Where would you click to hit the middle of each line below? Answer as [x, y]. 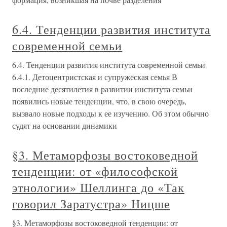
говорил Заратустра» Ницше [91, 204]
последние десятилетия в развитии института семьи [102, 89]
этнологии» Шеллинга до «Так [98, 188]
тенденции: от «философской [95, 172]
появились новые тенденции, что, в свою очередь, [99, 101]
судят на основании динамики [65, 126]
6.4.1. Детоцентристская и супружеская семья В [95, 77]
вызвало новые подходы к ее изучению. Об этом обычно [110, 113]
